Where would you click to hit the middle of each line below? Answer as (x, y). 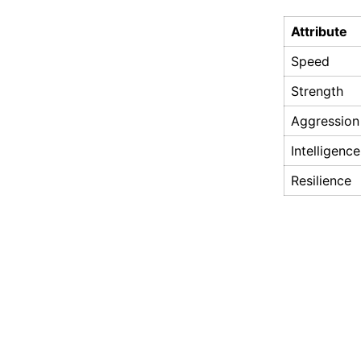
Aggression (325, 121)
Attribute (319, 32)
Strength (317, 91)
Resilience (321, 181)
